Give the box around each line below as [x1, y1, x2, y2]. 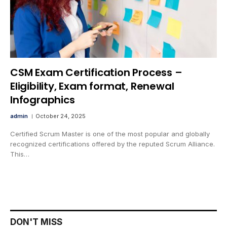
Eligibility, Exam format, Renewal [10, 79, 174, 94]
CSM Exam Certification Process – [10, 65, 182, 80]
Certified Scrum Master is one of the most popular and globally [10, 130, 210, 138]
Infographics [10, 93, 75, 107]
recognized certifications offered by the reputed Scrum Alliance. [10, 140, 215, 148]
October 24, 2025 [35, 112, 86, 120]
